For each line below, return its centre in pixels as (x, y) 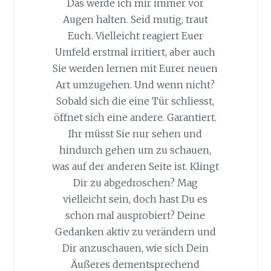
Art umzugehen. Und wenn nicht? (135, 85)
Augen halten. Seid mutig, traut (135, 20)
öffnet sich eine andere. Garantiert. (135, 118)
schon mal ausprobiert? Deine (135, 216)
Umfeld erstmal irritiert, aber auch (135, 52)
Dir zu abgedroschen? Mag (135, 183)
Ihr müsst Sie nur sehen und (135, 134)
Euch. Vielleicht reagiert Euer (135, 36)
